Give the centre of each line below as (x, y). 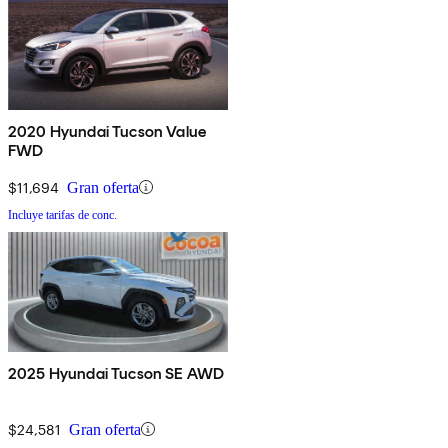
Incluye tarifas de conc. (62, 214)
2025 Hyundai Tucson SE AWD (116, 373)
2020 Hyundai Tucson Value (107, 131)
